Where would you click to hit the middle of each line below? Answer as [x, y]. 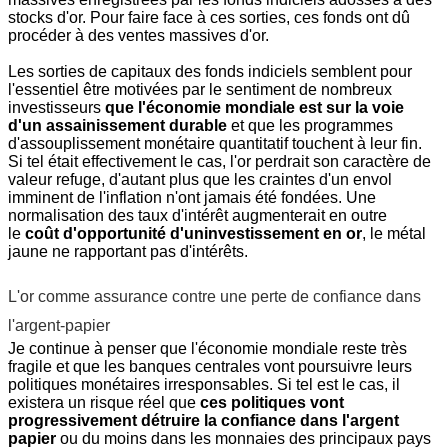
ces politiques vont [272, 403]
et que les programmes [310, 126]
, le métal [394, 234]
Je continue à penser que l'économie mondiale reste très [207, 349]
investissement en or [283, 234]
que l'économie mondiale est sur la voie [254, 108]
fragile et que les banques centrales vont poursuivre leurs [210, 367]
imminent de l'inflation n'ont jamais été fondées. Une [192, 198]
